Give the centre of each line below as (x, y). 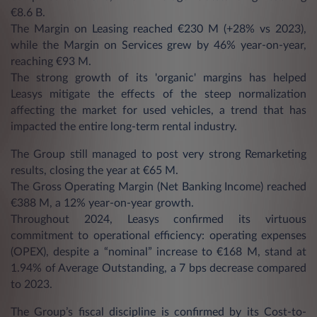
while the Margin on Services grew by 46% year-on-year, (158, 45)
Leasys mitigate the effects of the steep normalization (158, 94)
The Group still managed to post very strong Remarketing (158, 154)
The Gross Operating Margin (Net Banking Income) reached (158, 186)
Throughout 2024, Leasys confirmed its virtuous (158, 219)
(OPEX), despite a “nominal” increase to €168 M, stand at (158, 252)
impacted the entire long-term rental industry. (124, 126)
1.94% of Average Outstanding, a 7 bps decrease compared (158, 268)
